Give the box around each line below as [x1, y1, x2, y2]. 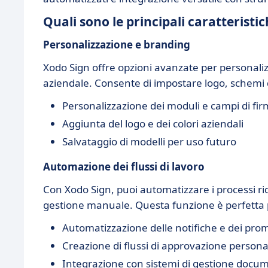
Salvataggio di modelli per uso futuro [62, 135, 236, 148]
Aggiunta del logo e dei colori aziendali [62, 117, 243, 130]
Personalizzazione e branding [43, 38, 190, 51]
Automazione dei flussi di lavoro [43, 160, 205, 173]
